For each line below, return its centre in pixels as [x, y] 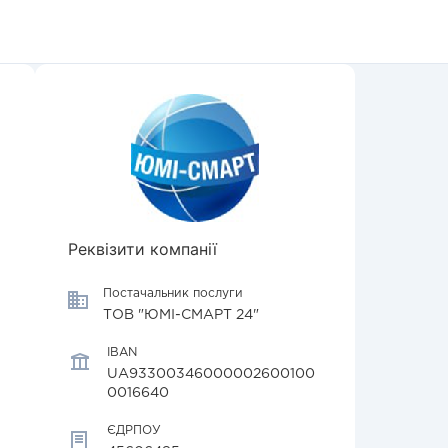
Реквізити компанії [142, 249]
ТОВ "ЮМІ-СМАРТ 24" [181, 315]
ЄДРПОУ [134, 430]
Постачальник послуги [173, 293]
